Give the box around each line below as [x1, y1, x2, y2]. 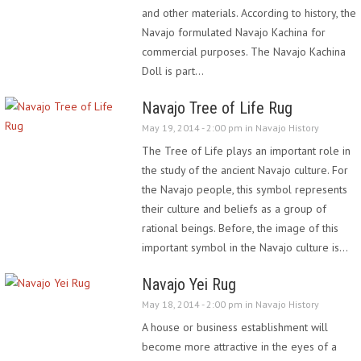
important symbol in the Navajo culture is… [142, 240, 348, 255]
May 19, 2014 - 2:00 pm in [142, 122, 255, 134]
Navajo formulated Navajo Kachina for [142, 25, 326, 39]
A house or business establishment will [142, 320, 328, 334]
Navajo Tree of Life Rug [142, 98, 293, 118]
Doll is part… [142, 64, 204, 78]
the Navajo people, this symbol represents [142, 182, 347, 197]
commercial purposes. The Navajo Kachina [142, 44, 346, 59]
